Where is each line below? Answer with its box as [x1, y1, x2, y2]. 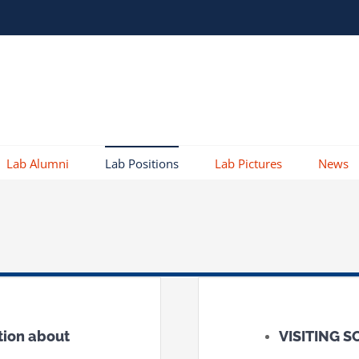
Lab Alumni [6, 155, 69, 171]
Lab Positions [105, 155, 179, 171]
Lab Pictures [215, 155, 282, 171]
